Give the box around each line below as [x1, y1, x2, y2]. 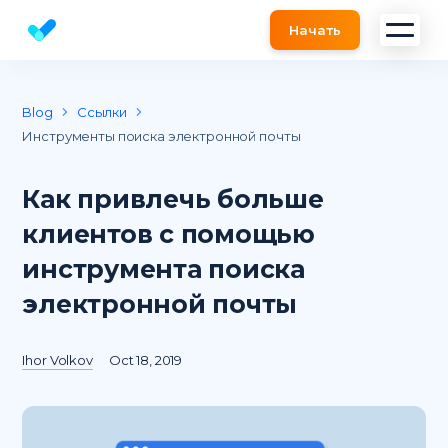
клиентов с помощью [22, 219, 315, 249]
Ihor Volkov [22, 352, 93, 368]
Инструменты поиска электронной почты [22, 128, 301, 144]
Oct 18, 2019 [108, 352, 183, 368]
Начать [289, 22, 341, 38]
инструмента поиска [22, 254, 305, 284]
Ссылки [76, 104, 128, 120]
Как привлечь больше [22, 184, 324, 214]
